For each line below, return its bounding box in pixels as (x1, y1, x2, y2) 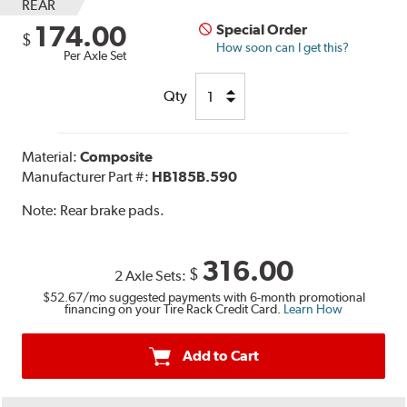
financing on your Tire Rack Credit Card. (65, 301, 283, 316)
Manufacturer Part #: (22, 168, 153, 186)
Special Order (216, 21, 308, 39)
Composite (80, 148, 154, 166)
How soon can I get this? (216, 40, 350, 55)
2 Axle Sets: (114, 267, 189, 285)
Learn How (283, 301, 342, 316)
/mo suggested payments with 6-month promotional (82, 289, 365, 304)
